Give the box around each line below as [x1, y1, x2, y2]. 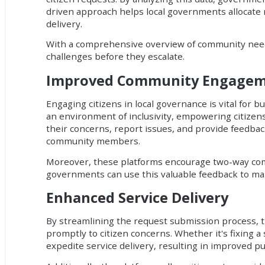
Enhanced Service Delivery [46, 188, 229, 207]
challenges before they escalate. [46, 50, 185, 63]
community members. [46, 135, 141, 147]
